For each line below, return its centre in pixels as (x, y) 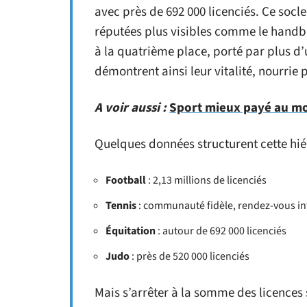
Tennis (121, 206)
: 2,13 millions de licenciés (206, 180)
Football (126, 180)
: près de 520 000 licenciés (189, 256)
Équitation (131, 231)
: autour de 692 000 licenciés (221, 231)
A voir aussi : (131, 108)
